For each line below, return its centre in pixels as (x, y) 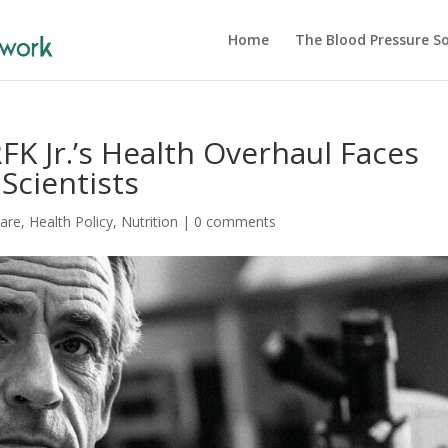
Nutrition (150, 221)
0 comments (235, 221)
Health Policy (71, 221)
